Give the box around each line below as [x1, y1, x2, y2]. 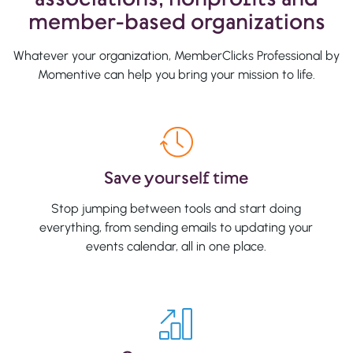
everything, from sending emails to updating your [39, 219, 314, 235]
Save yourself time [104, 165, 249, 189]
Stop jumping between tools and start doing [51, 200, 302, 216]
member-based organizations [28, 6, 325, 36]
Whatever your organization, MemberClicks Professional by [13, 47, 340, 63]
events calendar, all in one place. [86, 238, 267, 254]
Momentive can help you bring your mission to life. [38, 66, 315, 82]
